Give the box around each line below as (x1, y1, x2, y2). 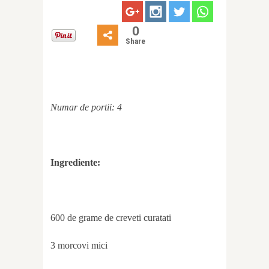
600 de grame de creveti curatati (50, 213, 171, 223)
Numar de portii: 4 (50, 102, 122, 113)
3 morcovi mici (50, 240, 107, 251)
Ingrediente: (50, 157, 100, 168)
